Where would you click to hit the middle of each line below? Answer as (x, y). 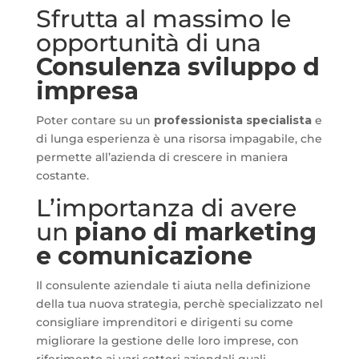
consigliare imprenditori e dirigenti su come (164, 322)
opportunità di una (148, 43)
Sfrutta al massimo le (163, 19)
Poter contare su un (95, 120)
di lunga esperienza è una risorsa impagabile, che (179, 139)
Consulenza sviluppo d (177, 67)
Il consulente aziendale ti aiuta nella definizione (173, 285)
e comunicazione (144, 256)
